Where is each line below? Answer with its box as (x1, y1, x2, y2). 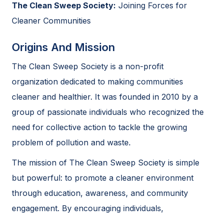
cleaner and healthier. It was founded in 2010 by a (12, 91, 198, 102)
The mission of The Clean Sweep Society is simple (12, 157, 199, 167)
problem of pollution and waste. (12, 137, 131, 147)
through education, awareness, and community (12, 188, 188, 198)
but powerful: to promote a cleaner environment (12, 172, 193, 183)
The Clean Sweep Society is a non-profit (12, 61, 164, 71)
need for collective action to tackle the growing (12, 122, 187, 132)
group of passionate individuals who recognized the (12, 107, 204, 117)
